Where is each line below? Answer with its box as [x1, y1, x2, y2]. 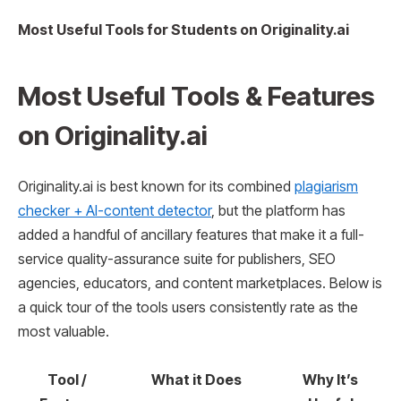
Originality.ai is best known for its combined [18, 178, 294, 196]
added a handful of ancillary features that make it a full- [18, 226, 364, 244]
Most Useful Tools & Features [18, 80, 375, 113]
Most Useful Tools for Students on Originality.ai [18, 21, 349, 39]
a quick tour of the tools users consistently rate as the [18, 299, 358, 317]
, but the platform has [211, 202, 346, 220]
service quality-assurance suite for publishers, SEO [18, 251, 336, 269]
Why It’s [303, 371, 358, 388]
